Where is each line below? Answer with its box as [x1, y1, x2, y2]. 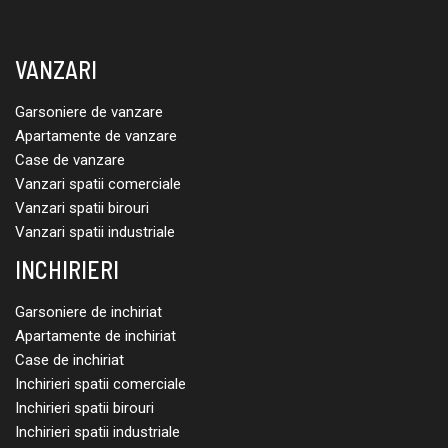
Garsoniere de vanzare [15, 102, 163, 121]
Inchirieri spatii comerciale [15, 374, 186, 393]
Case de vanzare [15, 150, 125, 169]
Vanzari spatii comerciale [15, 174, 181, 193]
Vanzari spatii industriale [15, 222, 175, 241]
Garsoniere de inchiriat [15, 302, 162, 321]
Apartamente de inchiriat [15, 326, 176, 345]
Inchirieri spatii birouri [15, 398, 154, 417]
